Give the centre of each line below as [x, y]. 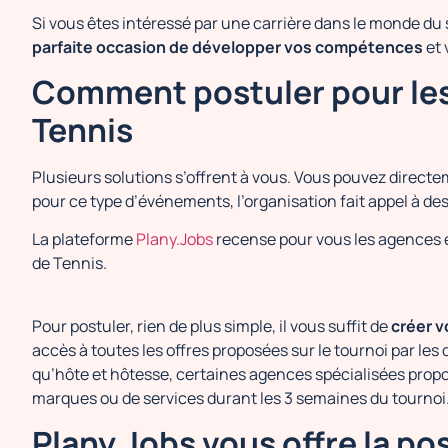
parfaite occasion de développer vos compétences [227, 46]
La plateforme [84, 239]
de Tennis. [71, 263]
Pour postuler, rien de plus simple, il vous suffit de [211, 325]
